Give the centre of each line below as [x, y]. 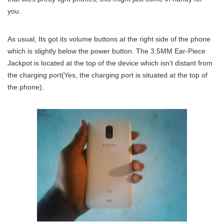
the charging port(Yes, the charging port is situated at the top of [107, 75]
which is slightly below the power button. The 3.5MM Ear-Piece [106, 51]
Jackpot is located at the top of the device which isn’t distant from [110, 63]
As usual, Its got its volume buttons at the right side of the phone [109, 39]
